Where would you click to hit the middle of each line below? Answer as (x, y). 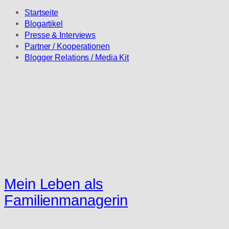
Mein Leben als (54, 184)
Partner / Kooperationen (67, 46)
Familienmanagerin (66, 200)
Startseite (41, 13)
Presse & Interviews (60, 35)
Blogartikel (44, 24)
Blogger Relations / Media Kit (77, 58)
